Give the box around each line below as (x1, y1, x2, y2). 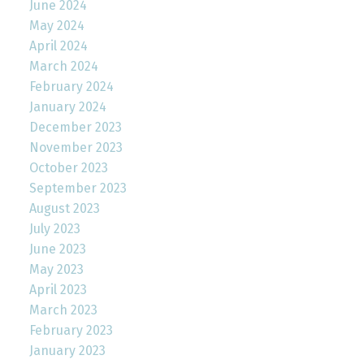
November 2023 (28, 139, 123, 155)
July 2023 (28, 220, 80, 236)
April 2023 (28, 281, 87, 297)
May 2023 (28, 261, 84, 277)
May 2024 (28, 17, 84, 33)
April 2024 (28, 37, 88, 54)
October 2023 (28, 159, 108, 175)
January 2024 (28, 98, 106, 115)
